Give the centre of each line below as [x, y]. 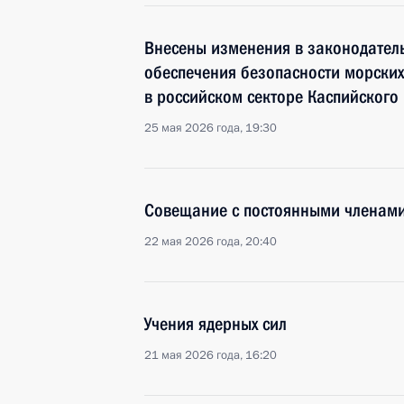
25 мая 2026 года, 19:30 [211, 128]
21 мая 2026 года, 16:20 [211, 355]
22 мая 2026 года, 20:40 [211, 242]
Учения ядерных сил [216, 324]
